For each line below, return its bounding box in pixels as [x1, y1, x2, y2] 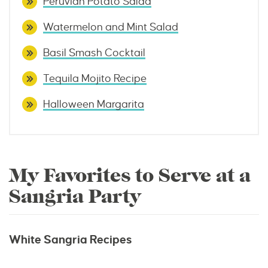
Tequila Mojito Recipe [43, 73, 147, 85]
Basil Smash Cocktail [43, 47, 145, 59]
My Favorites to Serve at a [9, 164, 251, 188]
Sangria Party [9, 185, 141, 209]
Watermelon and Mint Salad [43, 22, 178, 33]
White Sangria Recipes [9, 233, 132, 246]
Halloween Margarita [43, 99, 144, 111]
